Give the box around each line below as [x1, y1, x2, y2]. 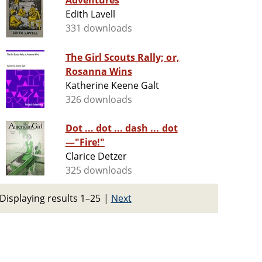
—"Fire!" [65, 136, 105, 149]
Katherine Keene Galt [65, 79, 160, 92]
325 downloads [65, 164, 133, 177]
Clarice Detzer [65, 150, 127, 163]
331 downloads [65, 22, 133, 35]
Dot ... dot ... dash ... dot [65, 122, 178, 135]
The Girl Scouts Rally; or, [65, 51, 180, 64]
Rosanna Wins [65, 65, 133, 78]
